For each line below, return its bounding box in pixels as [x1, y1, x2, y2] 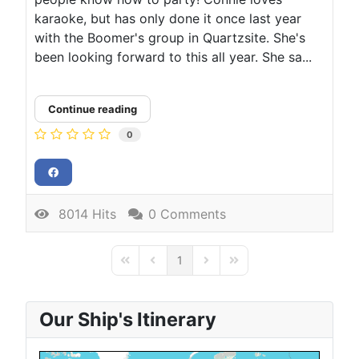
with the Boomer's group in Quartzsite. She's [34, 29, 305, 46]
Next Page [198, 260, 255, 274]
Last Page [226, 260, 279, 274]
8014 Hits [50, 206, 116, 223]
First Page [117, 260, 171, 274]
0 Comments [148, 206, 226, 223]
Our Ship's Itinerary [39, 308, 216, 332]
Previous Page [145, 260, 220, 274]
